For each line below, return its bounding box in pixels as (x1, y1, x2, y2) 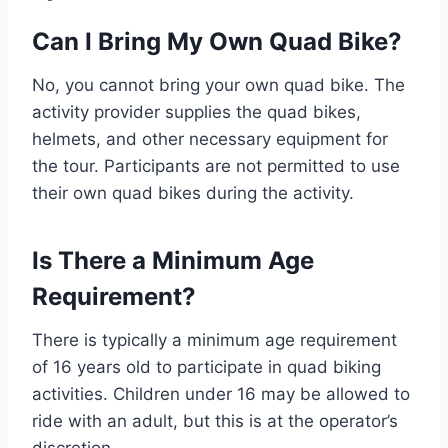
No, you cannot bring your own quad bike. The (32, 75, 405, 96)
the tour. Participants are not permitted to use (32, 156, 400, 177)
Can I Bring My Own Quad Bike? (32, 27, 402, 57)
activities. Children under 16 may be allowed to (32, 384, 410, 405)
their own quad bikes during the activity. (32, 183, 354, 204)
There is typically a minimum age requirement (32, 330, 397, 351)
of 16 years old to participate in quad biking (32, 357, 381, 378)
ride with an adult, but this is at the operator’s (32, 411, 398, 432)
